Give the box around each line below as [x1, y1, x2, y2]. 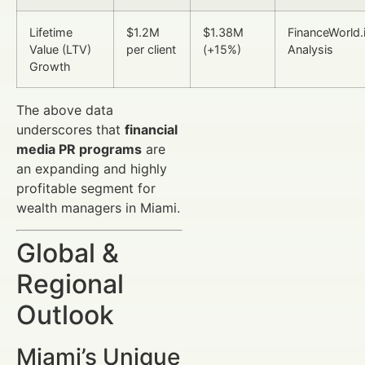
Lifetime [29, 25, 73, 40]
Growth [29, 59, 71, 74]
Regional [16, 267, 124, 300]
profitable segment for [16, 180, 156, 197]
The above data [16, 102, 113, 119]
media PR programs [16, 141, 142, 158]
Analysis [288, 42, 333, 57]
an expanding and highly [16, 161, 167, 178]
